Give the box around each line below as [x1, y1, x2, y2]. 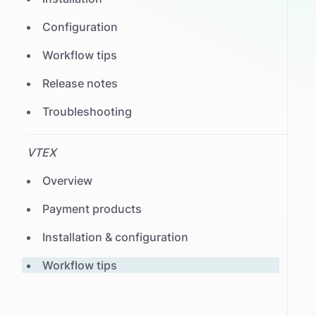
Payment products [42, 201, 142, 216]
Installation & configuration [42, 229, 188, 244]
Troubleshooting [42, 104, 132, 119]
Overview [42, 173, 92, 188]
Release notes [42, 75, 118, 90]
